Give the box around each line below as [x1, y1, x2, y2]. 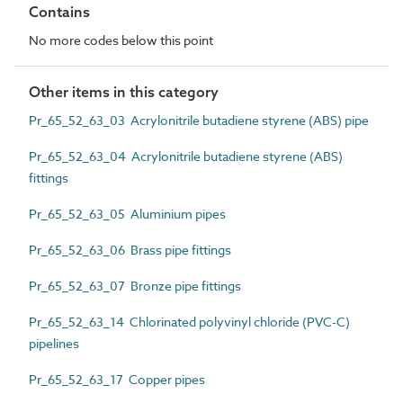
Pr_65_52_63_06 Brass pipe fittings [29, 240, 231, 258]
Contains [29, 2, 90, 21]
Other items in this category [29, 82, 219, 101]
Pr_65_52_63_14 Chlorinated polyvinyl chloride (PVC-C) [29, 312, 350, 330]
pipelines [29, 334, 79, 352]
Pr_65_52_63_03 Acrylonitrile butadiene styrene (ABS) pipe [29, 111, 369, 129]
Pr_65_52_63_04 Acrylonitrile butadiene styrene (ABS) [29, 147, 343, 165]
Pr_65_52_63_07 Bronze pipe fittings [29, 276, 241, 294]
